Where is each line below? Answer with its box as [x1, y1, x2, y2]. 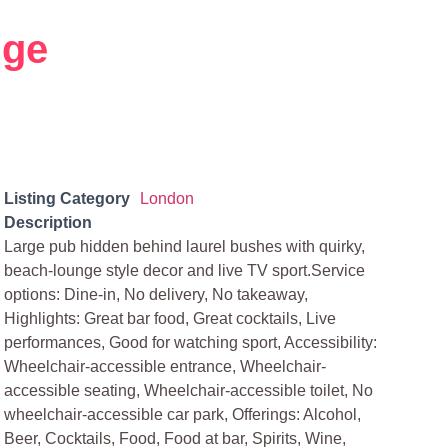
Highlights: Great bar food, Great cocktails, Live [4, 310, 337, 327]
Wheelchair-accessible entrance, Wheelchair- [4, 358, 327, 375]
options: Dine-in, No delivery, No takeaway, [4, 286, 309, 303]
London [140, 190, 195, 207]
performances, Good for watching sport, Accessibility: [4, 334, 378, 351]
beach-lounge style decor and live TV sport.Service [4, 262, 366, 279]
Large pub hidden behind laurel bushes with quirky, [4, 238, 366, 255]
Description [4, 214, 93, 231]
